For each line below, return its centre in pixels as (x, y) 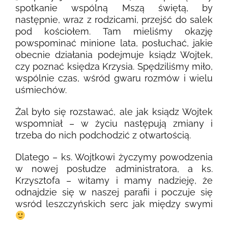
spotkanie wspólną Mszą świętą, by (114, 8)
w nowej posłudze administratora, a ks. (114, 168)
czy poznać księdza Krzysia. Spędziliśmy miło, (114, 66)
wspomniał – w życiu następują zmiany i (114, 123)
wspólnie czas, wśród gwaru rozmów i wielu (114, 78)
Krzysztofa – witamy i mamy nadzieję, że (114, 180)
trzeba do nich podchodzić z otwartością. (103, 135)
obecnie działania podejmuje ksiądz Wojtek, (114, 54)
